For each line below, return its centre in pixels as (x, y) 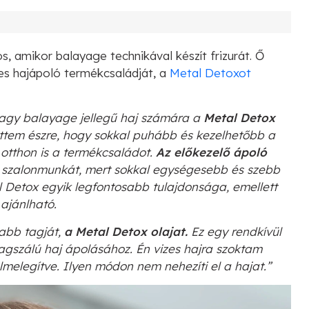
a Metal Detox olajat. (128, 231)
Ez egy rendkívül (236, 231)
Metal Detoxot (210, 72)
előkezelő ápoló (220, 152)
